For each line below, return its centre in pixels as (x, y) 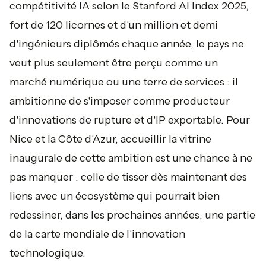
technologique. (47, 253)
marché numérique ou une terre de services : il (124, 82)
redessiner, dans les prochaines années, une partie (132, 215)
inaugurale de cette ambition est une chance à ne (131, 158)
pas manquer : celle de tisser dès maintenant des (128, 177)
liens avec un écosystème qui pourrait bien (115, 196)
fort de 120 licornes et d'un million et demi (114, 25)
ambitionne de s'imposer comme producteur (120, 101)
